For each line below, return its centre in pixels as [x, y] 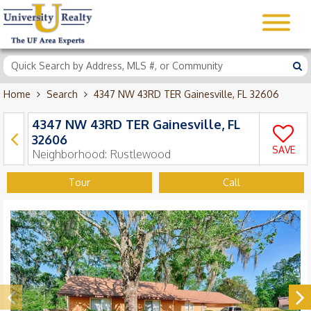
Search [62, 94]
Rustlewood [140, 154]
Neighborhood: [71, 154]
